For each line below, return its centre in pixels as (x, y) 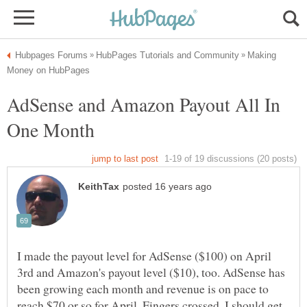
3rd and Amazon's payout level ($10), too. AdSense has (151, 272)
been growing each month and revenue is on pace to (143, 289)
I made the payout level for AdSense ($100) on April (144, 256)
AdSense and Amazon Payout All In (144, 104)
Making (262, 55)
